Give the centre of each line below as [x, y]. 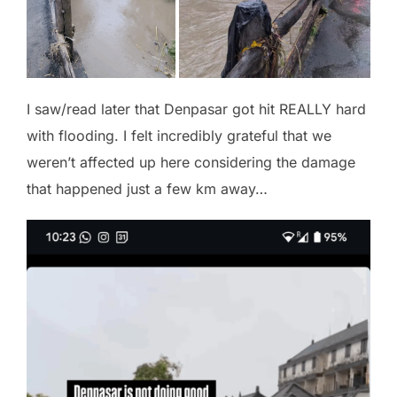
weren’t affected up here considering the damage [191, 163]
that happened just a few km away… [147, 189]
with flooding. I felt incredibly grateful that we [179, 136]
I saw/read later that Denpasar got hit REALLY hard [196, 109]
